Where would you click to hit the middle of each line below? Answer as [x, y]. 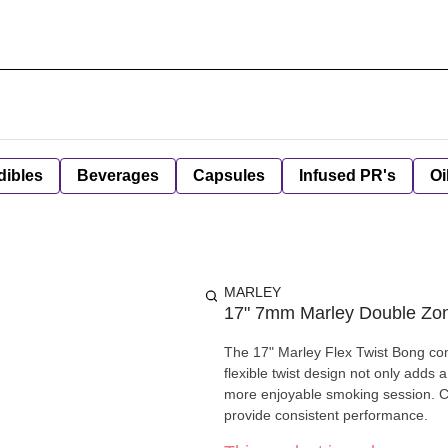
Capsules [229, 175]
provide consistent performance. [326, 415]
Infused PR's [347, 175]
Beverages [118, 175]
